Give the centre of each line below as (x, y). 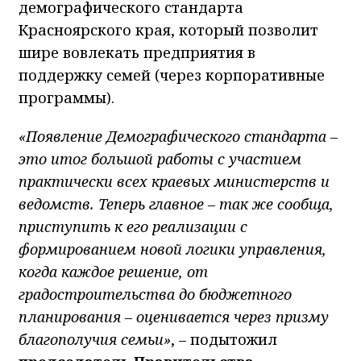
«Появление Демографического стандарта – (178, 137)
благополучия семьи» (95, 340)
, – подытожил (224, 340)
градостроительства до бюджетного (155, 295)
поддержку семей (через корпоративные (172, 75)
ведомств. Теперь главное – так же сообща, (176, 204)
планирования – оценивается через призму (174, 317)
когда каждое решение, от (113, 272)
